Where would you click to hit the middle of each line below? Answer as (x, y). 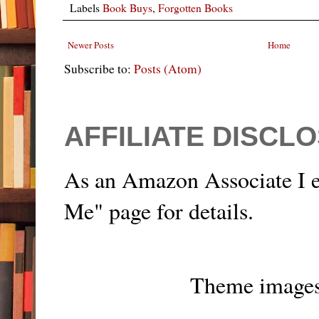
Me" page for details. (159, 211)
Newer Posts (91, 45)
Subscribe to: (99, 69)
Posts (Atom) (168, 69)
